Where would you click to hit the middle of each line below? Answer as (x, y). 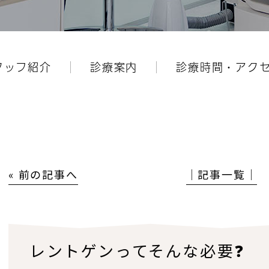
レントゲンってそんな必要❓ (137, 250)
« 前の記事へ (43, 174)
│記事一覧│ (222, 174)
